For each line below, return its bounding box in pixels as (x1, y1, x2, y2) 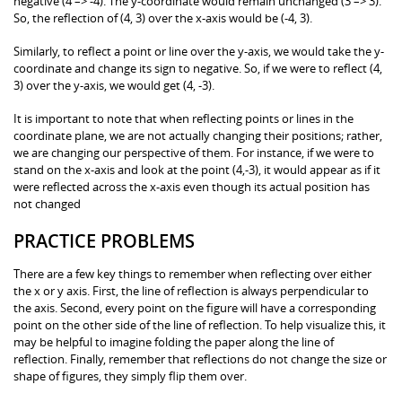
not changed (13, 195, 81, 212)
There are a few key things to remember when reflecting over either (13, 265, 371, 282)
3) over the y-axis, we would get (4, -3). (13, 76, 214, 93)
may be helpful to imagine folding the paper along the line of (13, 333, 334, 350)
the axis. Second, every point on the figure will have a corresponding (13, 299, 376, 316)
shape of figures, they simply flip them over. (13, 367, 247, 384)
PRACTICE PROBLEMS (13, 228, 195, 253)
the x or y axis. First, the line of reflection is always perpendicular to (13, 282, 369, 299)
